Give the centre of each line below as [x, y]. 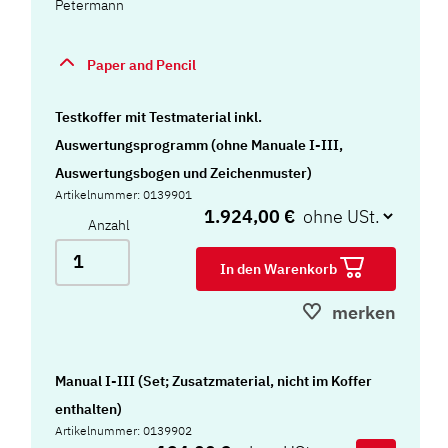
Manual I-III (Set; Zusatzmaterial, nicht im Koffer [214, 380]
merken [364, 312]
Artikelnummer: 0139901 [124, 194]
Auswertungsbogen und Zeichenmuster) [184, 172]
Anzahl [109, 224]
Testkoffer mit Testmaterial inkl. [159, 116]
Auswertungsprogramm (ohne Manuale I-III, [199, 144]
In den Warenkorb [280, 268]
